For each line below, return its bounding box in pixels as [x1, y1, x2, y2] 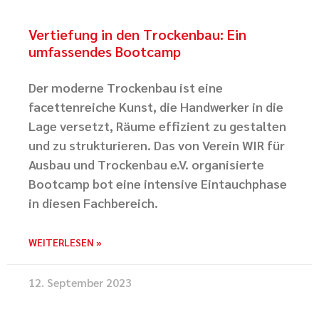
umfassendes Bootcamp [28, 42, 181, 61]
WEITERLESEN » [28, 236, 102, 249]
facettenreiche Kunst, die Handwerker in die [28, 98, 283, 115]
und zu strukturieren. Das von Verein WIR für [28, 137, 285, 153]
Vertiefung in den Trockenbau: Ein [28, 25, 246, 43]
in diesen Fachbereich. [28, 194, 158, 211]
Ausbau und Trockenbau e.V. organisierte [28, 156, 264, 172]
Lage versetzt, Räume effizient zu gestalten [28, 117, 286, 134]
